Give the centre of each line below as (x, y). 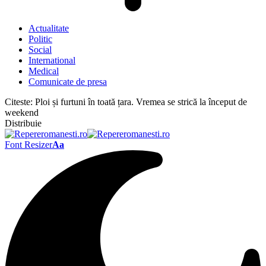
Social (40, 50)
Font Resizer (28, 145)
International (52, 60)
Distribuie (23, 123)
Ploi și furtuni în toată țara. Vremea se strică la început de (141, 102)
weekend (22, 113)
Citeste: (19, 102)
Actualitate (49, 28)
